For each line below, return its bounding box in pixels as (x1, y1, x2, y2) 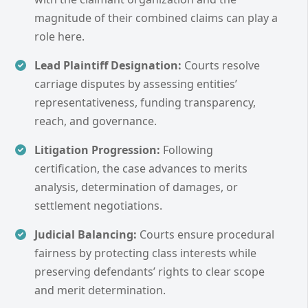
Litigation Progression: (34, 142, 160, 158)
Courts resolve (181, 58, 260, 74)
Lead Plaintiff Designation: (34, 58, 181, 74)
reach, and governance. (34, 113, 157, 129)
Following (160, 142, 213, 158)
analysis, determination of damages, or (34, 179, 238, 195)
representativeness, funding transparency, (34, 95, 256, 111)
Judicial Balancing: (34, 227, 137, 243)
